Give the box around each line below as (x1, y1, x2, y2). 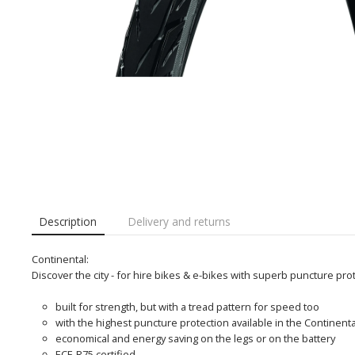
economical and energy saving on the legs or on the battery (55, 331, 335, 345)
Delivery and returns (128, 214, 231, 229)
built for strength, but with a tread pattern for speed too (55, 300, 319, 314)
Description (40, 214, 97, 229)
